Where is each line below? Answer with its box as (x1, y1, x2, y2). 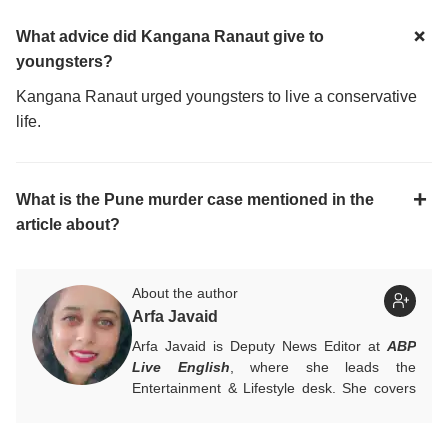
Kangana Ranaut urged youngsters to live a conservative (16, 87, 417, 105)
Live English (132, 358, 230, 375)
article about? (16, 215, 120, 233)
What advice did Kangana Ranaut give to (16, 27, 324, 45)
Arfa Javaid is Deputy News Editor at (132, 337, 387, 354)
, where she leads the (229, 358, 417, 375)
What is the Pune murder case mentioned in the (16, 190, 374, 208)
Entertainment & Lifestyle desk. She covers (132, 379, 416, 396)
